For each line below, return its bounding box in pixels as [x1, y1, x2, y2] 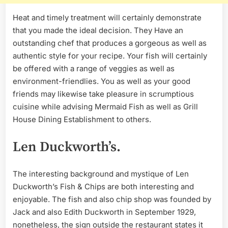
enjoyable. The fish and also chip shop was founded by [13, 194, 211, 205]
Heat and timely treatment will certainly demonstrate [13, 12, 202, 22]
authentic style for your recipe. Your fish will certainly [13, 50, 207, 61]
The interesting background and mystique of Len [13, 169, 189, 179]
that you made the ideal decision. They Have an [13, 25, 183, 35]
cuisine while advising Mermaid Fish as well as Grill [13, 101, 198, 111]
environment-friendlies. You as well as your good [13, 76, 190, 86]
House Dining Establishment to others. [13, 114, 151, 124]
